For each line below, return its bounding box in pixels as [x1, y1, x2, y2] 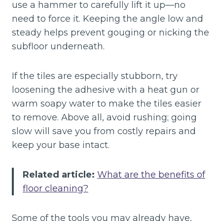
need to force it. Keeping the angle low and [12, 13, 203, 24]
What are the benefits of [97, 169, 205, 180]
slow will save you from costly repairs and [12, 126, 196, 137]
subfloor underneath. [12, 41, 105, 52]
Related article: [23, 169, 97, 180]
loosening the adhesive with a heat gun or [12, 84, 199, 95]
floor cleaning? [23, 183, 88, 194]
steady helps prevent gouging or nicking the [12, 27, 209, 38]
